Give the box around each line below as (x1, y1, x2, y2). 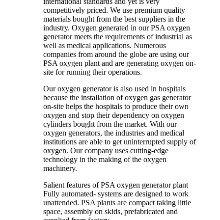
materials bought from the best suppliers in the (43, 14, 185, 23)
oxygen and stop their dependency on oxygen (43, 110, 184, 119)
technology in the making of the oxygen (43, 155, 166, 164)
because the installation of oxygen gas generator (43, 93, 191, 102)
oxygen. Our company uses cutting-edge (43, 146, 168, 155)
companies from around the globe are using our (43, 50, 189, 58)
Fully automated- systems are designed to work (43, 189, 189, 198)
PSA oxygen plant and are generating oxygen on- (43, 58, 196, 67)
